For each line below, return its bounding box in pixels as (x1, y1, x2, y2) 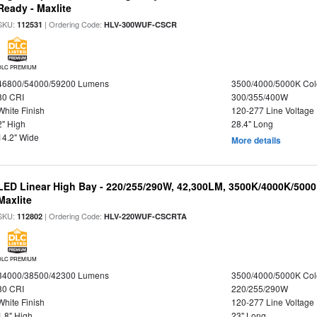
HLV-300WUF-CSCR (104, 18, 178, 30)
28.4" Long (231, 117, 273, 129)
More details (231, 133, 281, 146)
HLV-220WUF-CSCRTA (104, 210, 188, 221)
